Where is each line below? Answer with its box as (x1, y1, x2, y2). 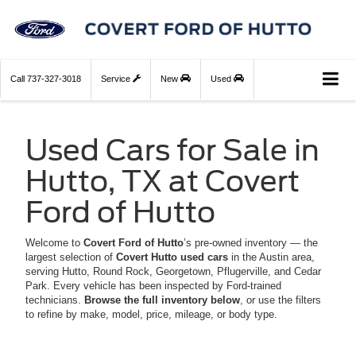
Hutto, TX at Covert (25, 164, 300, 199)
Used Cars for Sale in (25, 133, 319, 168)
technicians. (25, 294, 84, 307)
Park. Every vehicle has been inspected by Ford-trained (25, 280, 281, 292)
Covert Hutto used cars (116, 251, 228, 264)
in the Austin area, (228, 251, 315, 264)
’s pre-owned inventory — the (184, 237, 318, 250)
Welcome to (25, 237, 83, 250)
